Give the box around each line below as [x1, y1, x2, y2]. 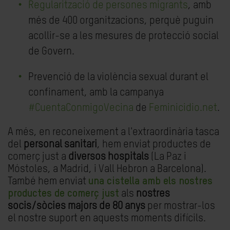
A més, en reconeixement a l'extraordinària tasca [8, 127, 219, 138]
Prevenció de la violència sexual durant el [28, 72, 208, 83]
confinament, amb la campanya [28, 88, 164, 98]
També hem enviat [8, 177, 88, 187]
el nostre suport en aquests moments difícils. [8, 214, 206, 224]
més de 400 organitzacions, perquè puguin [28, 16, 214, 26]
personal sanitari [24, 140, 97, 150]
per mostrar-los [145, 201, 215, 212]
